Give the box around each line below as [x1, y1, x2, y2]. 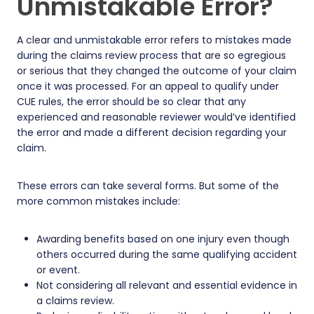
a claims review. [36, 294, 114, 308]
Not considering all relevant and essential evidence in [36, 278, 297, 293]
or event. [36, 263, 80, 278]
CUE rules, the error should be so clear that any [17, 95, 246, 109]
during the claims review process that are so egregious [17, 48, 286, 63]
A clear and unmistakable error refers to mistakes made [17, 33, 292, 48]
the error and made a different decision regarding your [17, 125, 287, 140]
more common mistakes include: [17, 194, 180, 209]
